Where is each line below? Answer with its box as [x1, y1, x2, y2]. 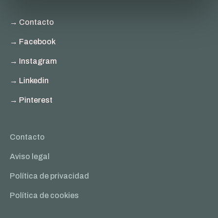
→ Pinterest [10, 95, 53, 104]
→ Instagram [10, 56, 57, 65]
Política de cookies [10, 191, 79, 200]
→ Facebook [10, 37, 55, 46]
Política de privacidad [10, 171, 89, 180]
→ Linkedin [10, 76, 49, 85]
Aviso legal [10, 152, 50, 161]
